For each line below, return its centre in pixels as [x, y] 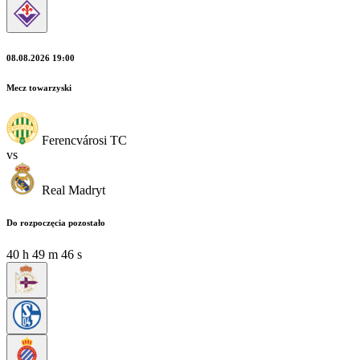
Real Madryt [74, 190]
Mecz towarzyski [39, 87]
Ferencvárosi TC [84, 140]
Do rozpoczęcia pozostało [56, 222]
